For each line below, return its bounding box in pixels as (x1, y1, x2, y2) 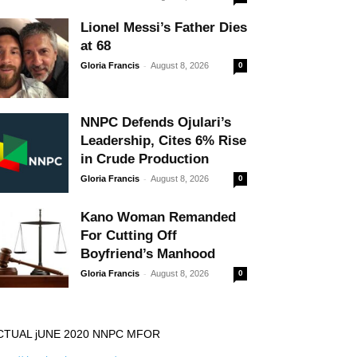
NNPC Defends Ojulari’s (80, 115, 231, 130)
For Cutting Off (80, 228, 177, 243)
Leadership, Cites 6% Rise (80, 133, 246, 148)
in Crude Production (80, 151, 209, 167)
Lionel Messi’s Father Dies (80, 20, 247, 35)
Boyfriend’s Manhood (80, 246, 215, 261)
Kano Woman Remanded (80, 210, 236, 225)
